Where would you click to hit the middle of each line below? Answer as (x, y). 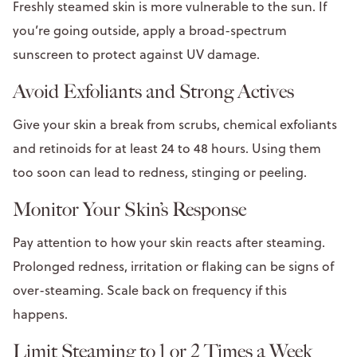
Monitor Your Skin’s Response (131, 209)
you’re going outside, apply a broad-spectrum (150, 30)
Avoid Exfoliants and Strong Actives (155, 91)
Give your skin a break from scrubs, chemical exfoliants (175, 124)
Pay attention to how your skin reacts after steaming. (169, 242)
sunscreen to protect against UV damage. (138, 54)
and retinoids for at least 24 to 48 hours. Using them (167, 148)
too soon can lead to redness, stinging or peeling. (161, 172)
